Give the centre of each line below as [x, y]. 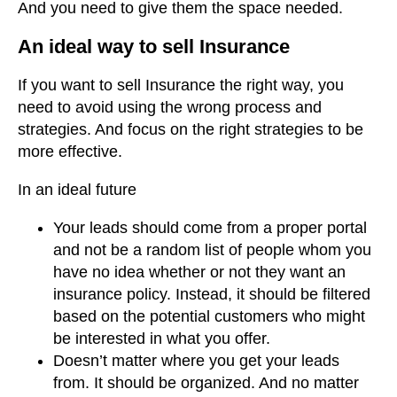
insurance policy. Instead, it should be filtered [212, 295]
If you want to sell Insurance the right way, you [181, 86]
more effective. [70, 152]
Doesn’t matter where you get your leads [196, 361]
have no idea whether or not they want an [199, 272]
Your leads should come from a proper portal [210, 228]
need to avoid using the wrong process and [170, 108]
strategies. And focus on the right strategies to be [191, 130]
